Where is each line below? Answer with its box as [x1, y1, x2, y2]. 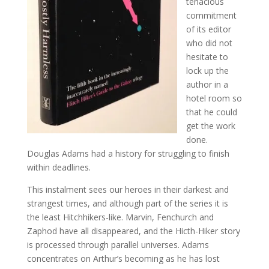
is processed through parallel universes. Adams [26, 238, 209, 250]
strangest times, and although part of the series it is [26, 197, 228, 209]
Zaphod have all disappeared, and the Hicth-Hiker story [26, 225, 240, 237]
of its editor [186, 23, 231, 35]
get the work [186, 119, 235, 131]
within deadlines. [26, 161, 91, 173]
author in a [186, 78, 228, 90]
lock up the [186, 64, 229, 76]
